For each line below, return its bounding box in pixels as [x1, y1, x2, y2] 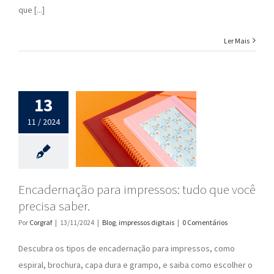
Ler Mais [224, 35, 250, 45]
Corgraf [29, 217, 52, 227]
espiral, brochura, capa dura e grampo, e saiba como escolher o [18, 259, 253, 270]
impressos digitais [119, 217, 174, 227]
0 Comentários [182, 217, 228, 227]
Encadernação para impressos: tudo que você [18, 180, 256, 198]
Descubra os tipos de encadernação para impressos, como [18, 242, 235, 254]
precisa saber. [18, 197, 90, 214]
